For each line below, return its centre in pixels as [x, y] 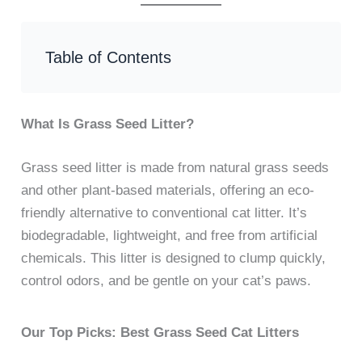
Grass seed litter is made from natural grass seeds [175, 167]
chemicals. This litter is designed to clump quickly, [174, 258]
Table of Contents [109, 57]
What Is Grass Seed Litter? [108, 124]
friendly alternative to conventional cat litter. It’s [164, 213]
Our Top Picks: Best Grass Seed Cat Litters [160, 332]
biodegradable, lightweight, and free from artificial [170, 235]
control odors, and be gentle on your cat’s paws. [166, 280]
